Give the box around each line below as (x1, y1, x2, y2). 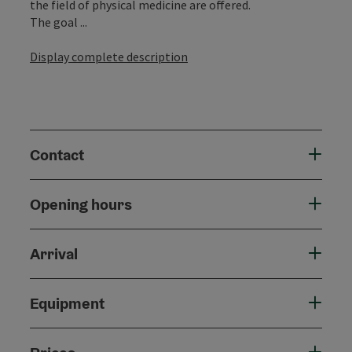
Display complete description (30, 48, 188, 64)
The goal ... (30, 13, 87, 30)
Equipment (30, 292, 104, 313)
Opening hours (30, 193, 132, 214)
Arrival (30, 243, 78, 264)
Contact (30, 144, 84, 165)
